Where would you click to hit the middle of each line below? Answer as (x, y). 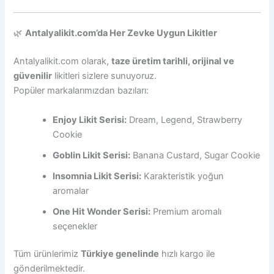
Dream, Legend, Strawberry (185, 120)
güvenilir (33, 76)
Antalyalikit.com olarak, (63, 61)
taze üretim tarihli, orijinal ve (173, 61)
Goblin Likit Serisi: (92, 155)
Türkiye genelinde (120, 254)
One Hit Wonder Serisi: (102, 211)
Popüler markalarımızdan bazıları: (81, 91)
